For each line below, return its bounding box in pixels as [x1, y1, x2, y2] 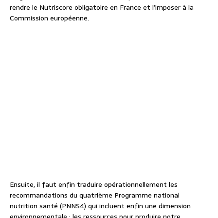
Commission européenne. [10, 13, 89, 24]
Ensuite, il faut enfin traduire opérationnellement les [10, 179, 178, 190]
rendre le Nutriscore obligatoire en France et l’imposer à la [10, 2, 194, 13]
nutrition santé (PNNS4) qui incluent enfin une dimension [10, 200, 191, 212]
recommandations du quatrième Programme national [10, 190, 180, 201]
